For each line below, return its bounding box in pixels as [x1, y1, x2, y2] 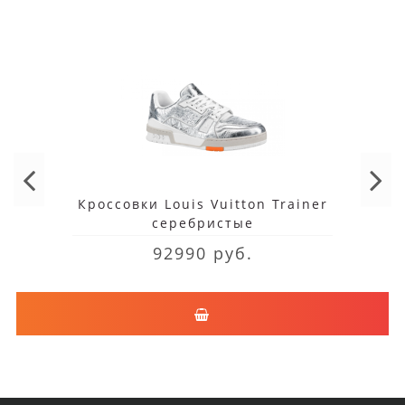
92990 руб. [152, 242, 253, 265]
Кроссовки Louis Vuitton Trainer [77, 195, 328, 213]
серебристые [151, 214, 254, 232]
